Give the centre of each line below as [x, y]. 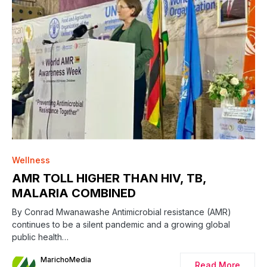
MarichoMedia [66, 259]
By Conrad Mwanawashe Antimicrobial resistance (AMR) [122, 212]
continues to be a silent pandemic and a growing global [121, 224]
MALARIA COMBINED [74, 193]
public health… [40, 237]
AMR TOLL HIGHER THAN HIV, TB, [109, 178]
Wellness [31, 160]
